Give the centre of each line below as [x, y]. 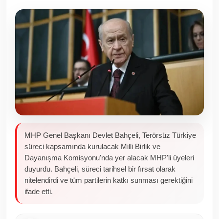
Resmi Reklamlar [38, 84]
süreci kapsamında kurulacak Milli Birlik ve [92, 146]
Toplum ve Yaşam [40, 12]
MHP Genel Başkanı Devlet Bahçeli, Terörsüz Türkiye [110, 135]
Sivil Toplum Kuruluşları [50, 36]
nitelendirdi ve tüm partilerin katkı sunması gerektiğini [109, 180]
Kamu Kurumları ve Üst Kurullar [64, 60]
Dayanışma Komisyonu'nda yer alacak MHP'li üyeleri [109, 157]
